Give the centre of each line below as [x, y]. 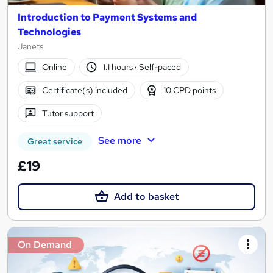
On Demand [45, 245]
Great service [55, 142]
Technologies [49, 32]
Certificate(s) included [84, 90]
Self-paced [159, 67]
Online [54, 67]
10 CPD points [190, 90]
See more [119, 141]
